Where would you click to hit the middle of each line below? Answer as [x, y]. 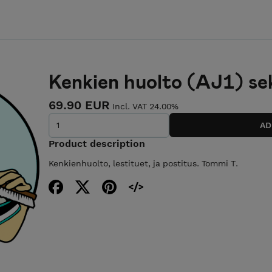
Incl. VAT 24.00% [145, 106]
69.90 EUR [79, 105]
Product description [97, 143]
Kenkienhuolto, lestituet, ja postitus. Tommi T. [143, 163]
